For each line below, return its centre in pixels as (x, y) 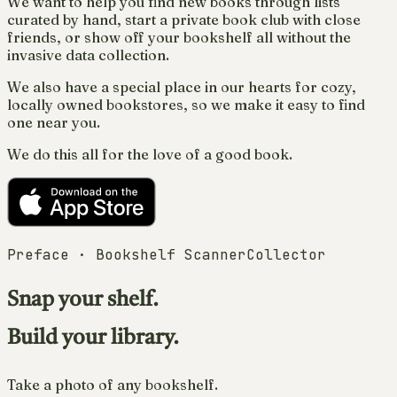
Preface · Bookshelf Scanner (127, 254)
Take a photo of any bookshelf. (113, 384)
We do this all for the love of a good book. (150, 154)
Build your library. (93, 338)
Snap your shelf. (83, 300)
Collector (286, 254)
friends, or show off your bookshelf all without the (179, 37)
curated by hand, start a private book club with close (184, 19)
